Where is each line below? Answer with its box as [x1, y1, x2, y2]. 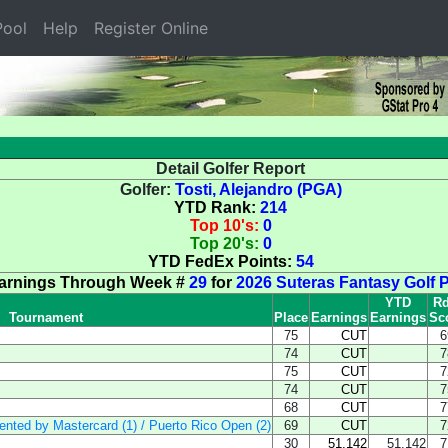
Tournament [9, 310, 83, 325]
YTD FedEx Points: [147, 253, 296, 270]
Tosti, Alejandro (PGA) [174, 181, 342, 198]
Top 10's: [189, 217, 263, 234]
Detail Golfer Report [156, 160, 305, 177]
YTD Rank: [174, 199, 260, 216]
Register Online [94, 18, 208, 38]
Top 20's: [189, 235, 263, 252]
